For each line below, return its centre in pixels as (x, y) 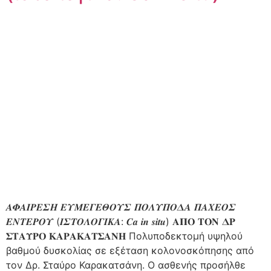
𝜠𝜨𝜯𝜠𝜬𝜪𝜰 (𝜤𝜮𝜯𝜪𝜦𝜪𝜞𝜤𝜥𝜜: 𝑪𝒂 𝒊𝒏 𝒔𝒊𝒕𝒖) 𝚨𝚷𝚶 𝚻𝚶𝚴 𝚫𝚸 (121, 221)
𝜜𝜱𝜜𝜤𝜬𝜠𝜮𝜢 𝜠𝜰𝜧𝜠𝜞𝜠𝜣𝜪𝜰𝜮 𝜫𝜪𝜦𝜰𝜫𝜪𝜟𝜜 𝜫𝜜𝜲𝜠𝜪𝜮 (121, 207)
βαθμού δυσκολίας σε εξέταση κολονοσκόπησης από (130, 250)
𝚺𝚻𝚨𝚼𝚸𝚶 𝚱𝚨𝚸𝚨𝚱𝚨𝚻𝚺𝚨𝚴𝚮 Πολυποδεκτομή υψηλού (124, 236)
